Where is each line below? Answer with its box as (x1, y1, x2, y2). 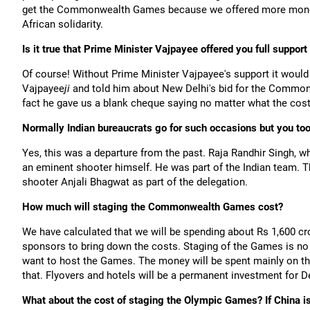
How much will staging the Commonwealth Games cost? (22, 201, 283, 213)
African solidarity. (22, 18, 103, 30)
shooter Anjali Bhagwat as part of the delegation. (22, 176, 248, 188)
